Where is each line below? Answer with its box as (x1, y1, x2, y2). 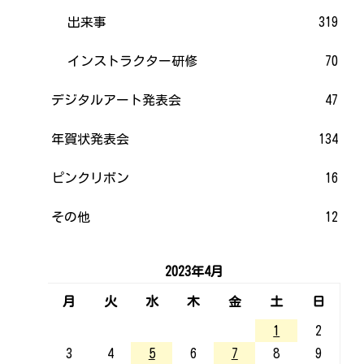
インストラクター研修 (67, 54, 198, 67)
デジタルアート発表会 (51, 93, 182, 106)
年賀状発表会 (51, 132, 130, 145)
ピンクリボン (51, 171, 130, 184)
